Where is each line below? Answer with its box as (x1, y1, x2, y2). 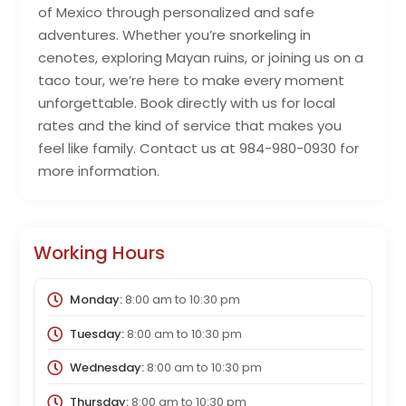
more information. (38, 161, 160, 181)
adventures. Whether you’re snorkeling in (38, 25, 312, 45)
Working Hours (34, 240, 166, 266)
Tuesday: (69, 324, 124, 343)
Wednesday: (69, 359, 144, 377)
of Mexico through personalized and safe (38, 3, 315, 23)
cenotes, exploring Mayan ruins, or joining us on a (38, 48, 364, 68)
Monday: (69, 291, 122, 309)
